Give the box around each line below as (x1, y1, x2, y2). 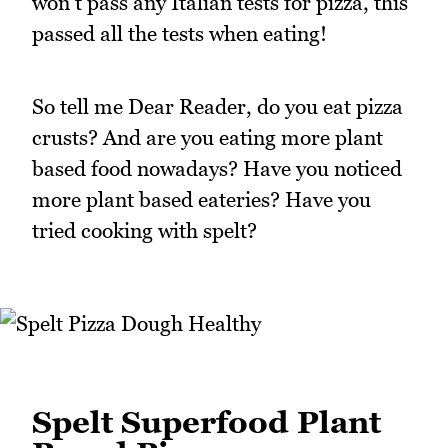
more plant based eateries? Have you (32, 186, 371, 212)
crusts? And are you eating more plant (32, 124, 383, 150)
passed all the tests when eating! (32, 21, 327, 47)
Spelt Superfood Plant (32, 403, 381, 440)
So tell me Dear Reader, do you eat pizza (32, 93, 403, 119)
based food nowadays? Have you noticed (32, 155, 402, 181)
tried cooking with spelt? (32, 217, 257, 243)
